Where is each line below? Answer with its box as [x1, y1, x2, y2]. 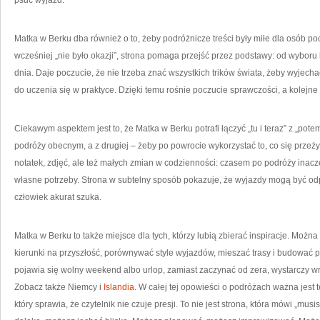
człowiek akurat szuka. [14, 192, 101, 202]
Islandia [104, 282, 134, 292]
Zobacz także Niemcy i [14, 282, 104, 292]
